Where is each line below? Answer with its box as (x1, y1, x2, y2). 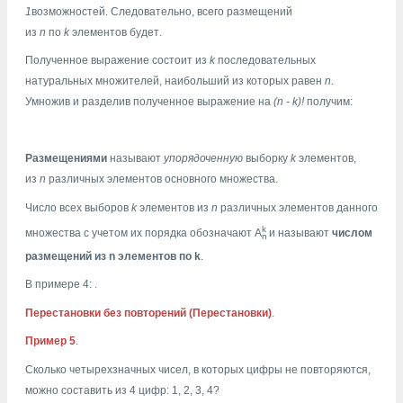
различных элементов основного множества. (46, 173, 278, 186)
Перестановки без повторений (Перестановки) (25, 306, 272, 319)
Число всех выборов (25, 201, 131, 214)
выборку (243, 152, 291, 166)
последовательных (215, 54, 316, 67)
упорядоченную (164, 152, 243, 166)
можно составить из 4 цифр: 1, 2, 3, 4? (25, 383, 219, 397)
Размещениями (25, 152, 107, 166)
